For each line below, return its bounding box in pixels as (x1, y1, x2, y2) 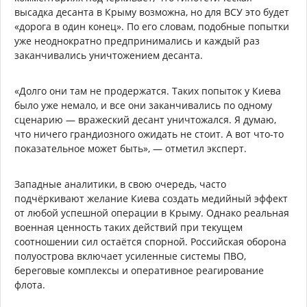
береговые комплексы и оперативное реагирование (14, 263, 264, 277)
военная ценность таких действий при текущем (14, 220, 243, 234)
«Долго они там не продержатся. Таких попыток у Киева (14, 84, 281, 97)
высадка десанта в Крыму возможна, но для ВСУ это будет (14, 5, 289, 19)
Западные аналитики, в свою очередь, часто (14, 177, 226, 191)
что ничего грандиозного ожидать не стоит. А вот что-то (14, 127, 284, 140)
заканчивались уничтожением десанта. (14, 48, 203, 62)
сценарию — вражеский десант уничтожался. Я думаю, (14, 112, 276, 126)
